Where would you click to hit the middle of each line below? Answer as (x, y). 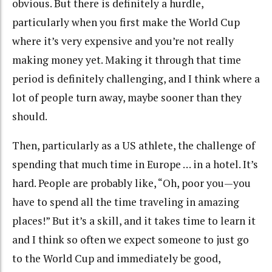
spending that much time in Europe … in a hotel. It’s (135, 165)
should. (30, 116)
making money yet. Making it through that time (127, 59)
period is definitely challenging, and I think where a (136, 78)
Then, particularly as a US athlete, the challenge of (134, 146)
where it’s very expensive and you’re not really (123, 41)
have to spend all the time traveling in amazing (126, 202)
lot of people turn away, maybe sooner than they (127, 97)
